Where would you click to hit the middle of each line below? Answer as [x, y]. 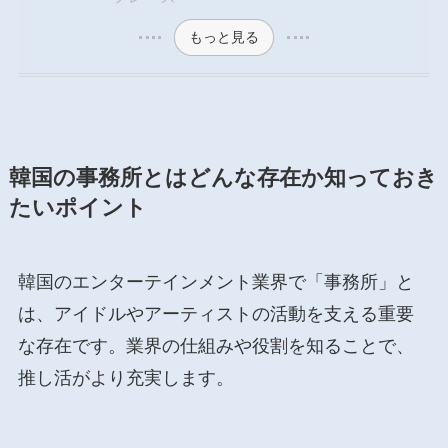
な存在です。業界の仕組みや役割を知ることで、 [215, 345]
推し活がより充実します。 [125, 377]
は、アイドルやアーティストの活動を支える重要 [215, 313]
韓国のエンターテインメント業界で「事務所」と [215, 281]
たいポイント [77, 207]
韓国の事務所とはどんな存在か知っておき [223, 177]
